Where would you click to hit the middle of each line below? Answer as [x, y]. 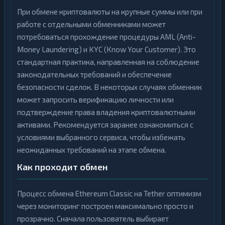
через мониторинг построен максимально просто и [105, 206]
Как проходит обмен [63, 167]
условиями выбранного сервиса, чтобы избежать [101, 137]
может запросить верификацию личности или [95, 99]
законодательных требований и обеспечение [94, 74]
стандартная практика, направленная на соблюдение [108, 62]
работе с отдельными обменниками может [91, 24]
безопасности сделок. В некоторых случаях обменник [109, 87]
